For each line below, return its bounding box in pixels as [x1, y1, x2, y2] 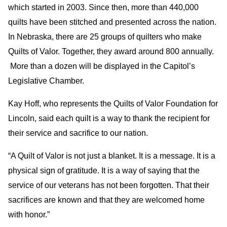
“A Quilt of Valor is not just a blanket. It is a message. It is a [8, 152, 215, 160]
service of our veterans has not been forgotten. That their [8, 181, 209, 190]
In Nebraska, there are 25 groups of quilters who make [8, 32, 202, 41]
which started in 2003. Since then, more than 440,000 [8, 3, 199, 12]
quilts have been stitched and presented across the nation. [8, 18, 216, 26]
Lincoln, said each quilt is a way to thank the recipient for [8, 114, 210, 123]
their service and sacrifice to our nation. [8, 129, 148, 137]
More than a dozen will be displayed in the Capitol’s [8, 62, 195, 70]
